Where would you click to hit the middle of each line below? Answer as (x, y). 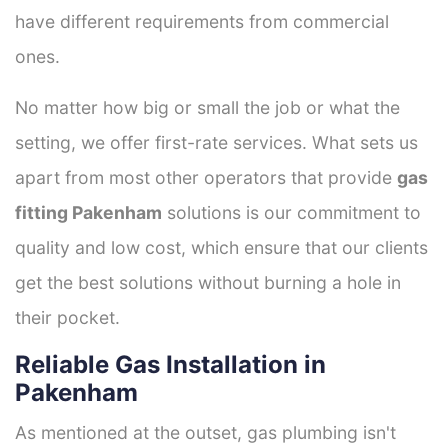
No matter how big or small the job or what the (207, 107)
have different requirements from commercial (202, 21)
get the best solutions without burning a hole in (208, 282)
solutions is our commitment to (291, 212)
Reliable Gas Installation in (170, 364)
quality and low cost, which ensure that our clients (221, 247)
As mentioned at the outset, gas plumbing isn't (205, 432)
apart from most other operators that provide (206, 177)
